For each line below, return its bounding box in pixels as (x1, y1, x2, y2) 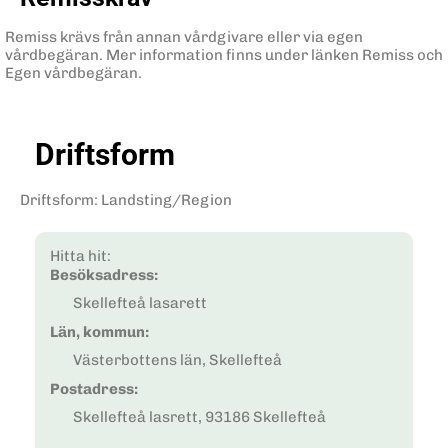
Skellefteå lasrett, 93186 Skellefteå (72, 408, 326, 427)
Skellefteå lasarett (72, 294, 207, 313)
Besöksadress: (50, 265, 158, 284)
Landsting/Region (101, 191, 232, 210)
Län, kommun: (50, 322, 149, 341)
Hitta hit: (50, 246, 111, 265)
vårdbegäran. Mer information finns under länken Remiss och (5, 45, 443, 64)
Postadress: (50, 379, 138, 398)
